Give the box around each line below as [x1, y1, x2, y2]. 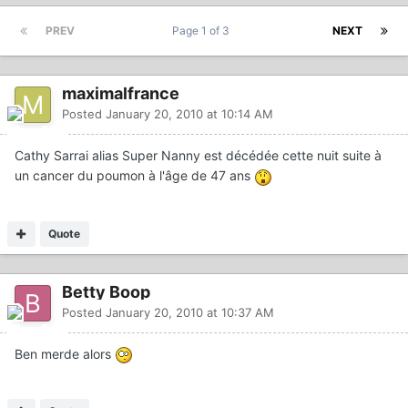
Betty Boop [62, 281, 150, 301]
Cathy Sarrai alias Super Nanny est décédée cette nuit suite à [15, 148, 382, 164]
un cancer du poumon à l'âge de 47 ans [15, 168, 254, 184]
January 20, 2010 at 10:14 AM [106, 107, 273, 122]
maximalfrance [62, 84, 179, 104]
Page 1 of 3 [172, 24, 235, 38]
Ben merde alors [15, 345, 115, 362]
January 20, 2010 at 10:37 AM [106, 304, 274, 320]
